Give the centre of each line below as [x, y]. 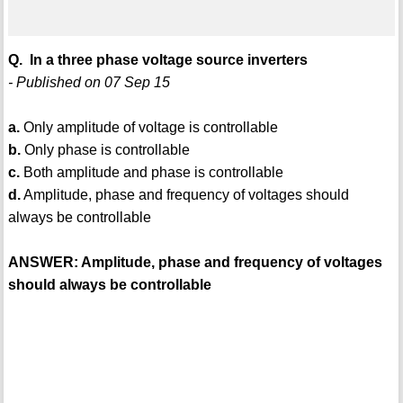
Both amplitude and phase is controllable [151, 173]
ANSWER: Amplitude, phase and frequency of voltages [195, 263]
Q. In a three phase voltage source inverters [157, 60]
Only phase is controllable [105, 150]
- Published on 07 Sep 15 [89, 83]
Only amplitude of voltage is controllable [148, 128]
